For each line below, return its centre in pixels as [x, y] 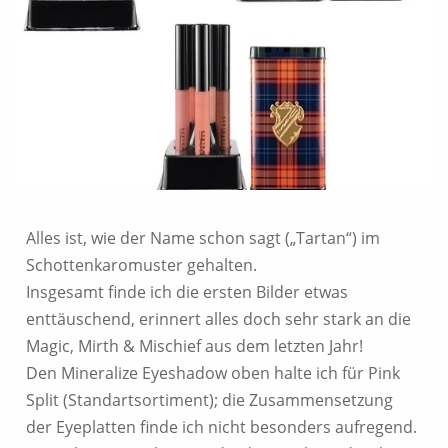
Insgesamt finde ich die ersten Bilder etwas [187, 292]
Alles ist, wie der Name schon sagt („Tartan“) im [203, 238]
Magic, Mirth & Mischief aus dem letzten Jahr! [194, 346]
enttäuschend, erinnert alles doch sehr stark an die [218, 319]
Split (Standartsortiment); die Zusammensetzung [209, 400]
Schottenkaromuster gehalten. [141, 265]
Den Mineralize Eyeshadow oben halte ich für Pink [213, 373]
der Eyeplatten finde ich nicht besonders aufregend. [221, 427]
